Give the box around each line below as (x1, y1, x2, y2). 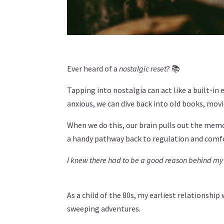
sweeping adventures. (67, 203, 141, 213)
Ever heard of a (67, 63, 119, 73)
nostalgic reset (119, 63, 167, 73)
